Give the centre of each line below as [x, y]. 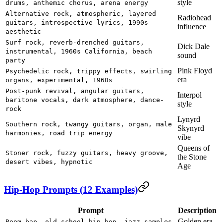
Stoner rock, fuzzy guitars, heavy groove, [87, 153]
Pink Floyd [195, 70]
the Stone [192, 157]
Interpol [190, 95]
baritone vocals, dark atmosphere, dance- [85, 100]
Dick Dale [194, 46]
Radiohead [194, 17]
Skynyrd [191, 128]
